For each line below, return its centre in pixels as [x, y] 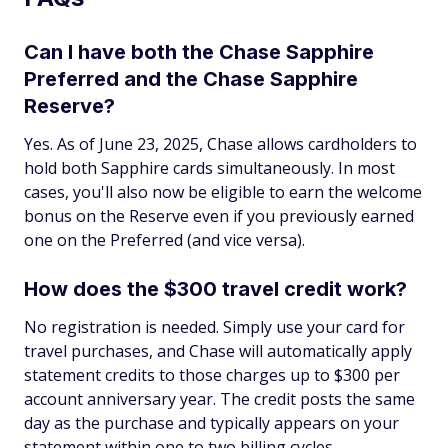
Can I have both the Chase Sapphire [199, 52]
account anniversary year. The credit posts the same [219, 399]
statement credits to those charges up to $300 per [212, 375]
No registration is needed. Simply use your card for [214, 327]
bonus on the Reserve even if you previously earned [219, 216]
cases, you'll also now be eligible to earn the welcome [223, 192]
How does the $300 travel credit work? [215, 289]
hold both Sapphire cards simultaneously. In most [209, 168]
